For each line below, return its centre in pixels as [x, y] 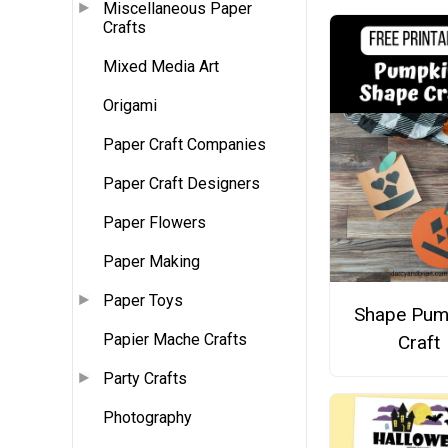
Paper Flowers [154, 223]
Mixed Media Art [161, 67]
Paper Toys [143, 301]
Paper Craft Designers [181, 184]
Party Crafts [145, 379]
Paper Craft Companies [184, 145]
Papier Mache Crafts [175, 340]
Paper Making [151, 262]
